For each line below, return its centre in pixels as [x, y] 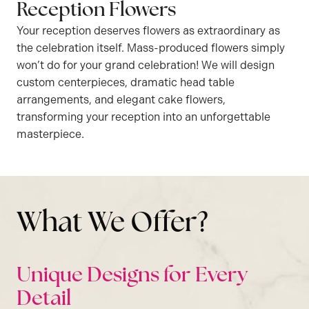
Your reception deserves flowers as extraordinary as [148, 30]
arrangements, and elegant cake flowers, [121, 99]
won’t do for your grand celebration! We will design [146, 65]
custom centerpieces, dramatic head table [126, 82]
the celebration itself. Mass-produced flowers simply [151, 48]
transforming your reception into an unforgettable [143, 117]
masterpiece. [50, 134]
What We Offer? [112, 224]
